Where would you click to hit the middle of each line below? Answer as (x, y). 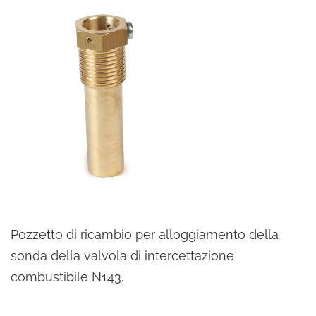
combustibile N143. (67, 277)
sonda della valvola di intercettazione (122, 256)
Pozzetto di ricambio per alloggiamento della (145, 235)
